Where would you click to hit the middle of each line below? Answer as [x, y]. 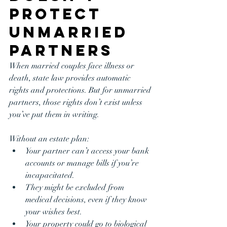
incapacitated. [50, 175]
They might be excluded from [76, 187]
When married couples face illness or [73, 66]
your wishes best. [54, 212]
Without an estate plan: [49, 139]
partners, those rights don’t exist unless [77, 102]
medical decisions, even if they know [87, 200]
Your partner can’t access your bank [88, 151]
